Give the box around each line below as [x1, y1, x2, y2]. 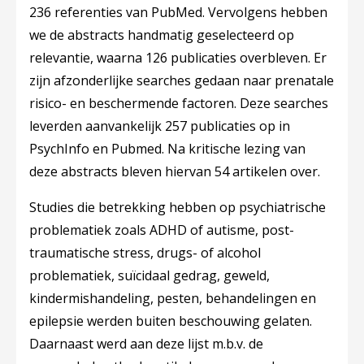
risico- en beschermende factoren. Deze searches [29, 94, 328, 112]
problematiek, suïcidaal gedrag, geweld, [29, 266, 270, 284]
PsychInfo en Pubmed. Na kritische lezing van [29, 140, 305, 158]
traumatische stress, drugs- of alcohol [29, 244, 261, 262]
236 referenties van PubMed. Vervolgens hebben [29, 3, 327, 21]
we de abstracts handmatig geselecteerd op [29, 26, 294, 44]
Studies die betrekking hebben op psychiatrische [29, 198, 326, 216]
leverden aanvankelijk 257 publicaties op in [29, 117, 290, 135]
